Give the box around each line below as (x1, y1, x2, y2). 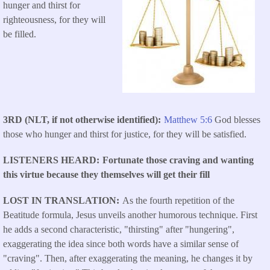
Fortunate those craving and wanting (102, 155, 254, 166)
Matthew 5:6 (164, 114, 215, 125)
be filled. (3, 28, 36, 39)
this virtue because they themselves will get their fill (3, 169, 210, 180)
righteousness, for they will (3, 14, 105, 25)
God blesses (215, 114, 260, 125)
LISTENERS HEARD (3, 155, 96, 166)
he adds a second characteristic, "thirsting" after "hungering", (3, 224, 234, 235)
